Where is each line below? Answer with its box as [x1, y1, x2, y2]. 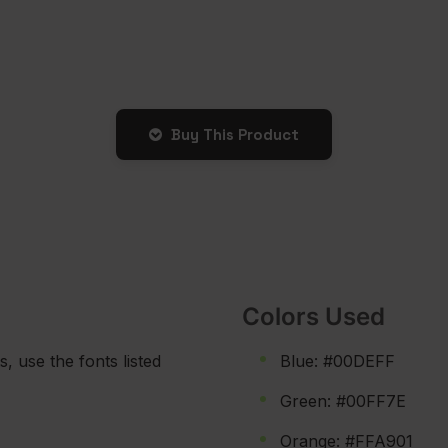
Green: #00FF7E [280, 391, 406, 411]
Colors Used [242, 302, 385, 331]
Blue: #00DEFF [280, 351, 395, 371]
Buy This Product [171, 125, 299, 144]
